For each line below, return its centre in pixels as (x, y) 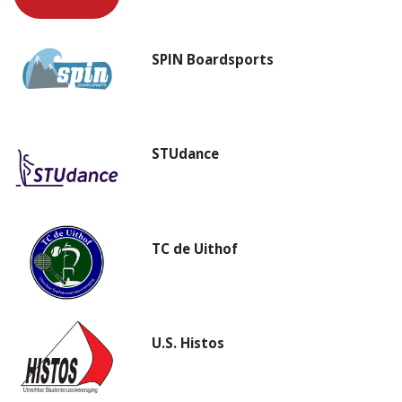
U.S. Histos (188, 343)
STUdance (186, 154)
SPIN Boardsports (213, 59)
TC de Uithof (195, 248)
